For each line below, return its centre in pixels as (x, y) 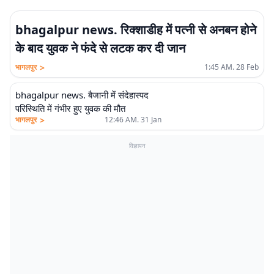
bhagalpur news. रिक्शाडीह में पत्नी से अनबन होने (136, 30)
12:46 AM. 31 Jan (133, 120)
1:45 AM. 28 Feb (231, 67)
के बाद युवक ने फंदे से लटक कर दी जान (100, 48)
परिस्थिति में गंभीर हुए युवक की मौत (70, 108)
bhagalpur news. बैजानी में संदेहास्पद (82, 95)
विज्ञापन (137, 146)
